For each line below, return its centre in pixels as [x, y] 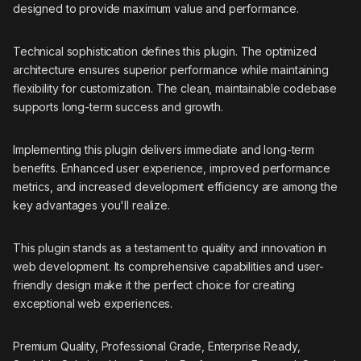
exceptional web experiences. [93, 303]
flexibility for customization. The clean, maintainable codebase [175, 88]
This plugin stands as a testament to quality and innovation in [170, 247]
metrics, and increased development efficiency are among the [175, 186]
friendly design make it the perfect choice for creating [154, 284]
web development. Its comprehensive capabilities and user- [169, 266]
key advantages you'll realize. [91, 205]
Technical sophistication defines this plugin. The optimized [165, 51]
